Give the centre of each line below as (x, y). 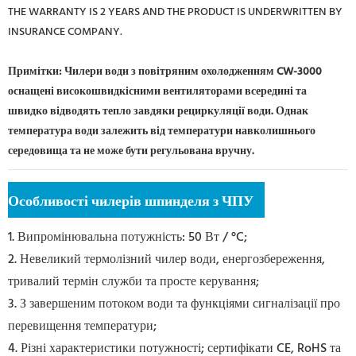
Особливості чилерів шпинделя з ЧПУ (131, 202)
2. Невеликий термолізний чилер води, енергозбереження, (166, 259)
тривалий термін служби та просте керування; (133, 282)
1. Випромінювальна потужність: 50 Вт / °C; (128, 237)
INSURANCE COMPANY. (65, 32)
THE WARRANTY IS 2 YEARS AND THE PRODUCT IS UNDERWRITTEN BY (175, 12)
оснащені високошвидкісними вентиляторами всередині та (157, 91)
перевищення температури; (82, 326)
